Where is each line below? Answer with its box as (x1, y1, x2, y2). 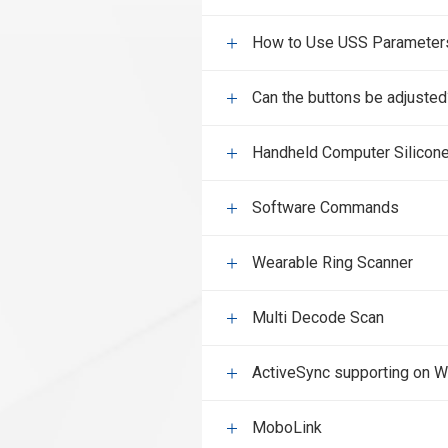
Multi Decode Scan (252, 308, 384, 327)
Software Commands (252, 198, 399, 217)
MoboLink (252, 418, 322, 437)
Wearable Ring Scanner (252, 253, 413, 272)
